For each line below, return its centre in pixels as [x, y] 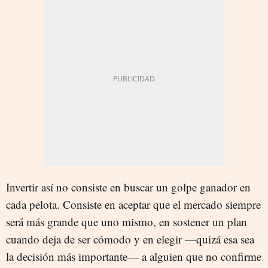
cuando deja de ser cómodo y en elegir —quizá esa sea [130, 239]
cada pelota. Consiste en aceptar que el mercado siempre [133, 204]
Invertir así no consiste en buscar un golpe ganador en [128, 187]
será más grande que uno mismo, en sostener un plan [127, 221]
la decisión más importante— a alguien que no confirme [134, 256]
